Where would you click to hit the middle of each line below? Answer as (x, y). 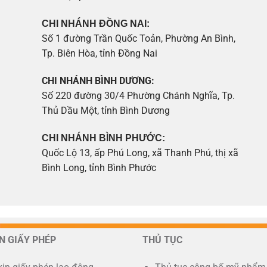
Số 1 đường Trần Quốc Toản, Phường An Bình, (139, 39)
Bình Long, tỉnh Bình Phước (99, 167)
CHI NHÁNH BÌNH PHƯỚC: (104, 138)
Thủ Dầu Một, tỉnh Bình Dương (106, 110)
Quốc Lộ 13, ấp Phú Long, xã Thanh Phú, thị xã (140, 153)
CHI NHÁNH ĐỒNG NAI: (96, 24)
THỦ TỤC (162, 240)
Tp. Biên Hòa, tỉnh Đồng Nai (100, 54)
